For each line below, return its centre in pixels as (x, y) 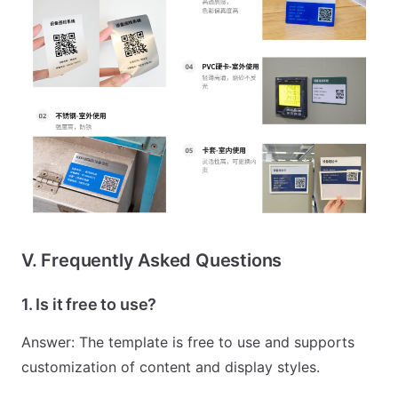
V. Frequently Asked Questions (152, 260)
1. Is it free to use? (89, 304)
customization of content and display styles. (171, 366)
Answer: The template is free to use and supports (188, 342)
